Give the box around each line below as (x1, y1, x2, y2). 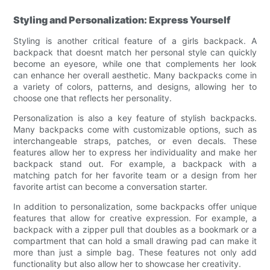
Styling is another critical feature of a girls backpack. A (13, 35, 257, 46)
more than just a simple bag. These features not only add (13, 246, 257, 257)
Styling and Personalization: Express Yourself (13, 13, 231, 26)
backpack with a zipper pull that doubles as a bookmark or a (13, 224, 257, 234)
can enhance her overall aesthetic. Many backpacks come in (13, 69, 257, 80)
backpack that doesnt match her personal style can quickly (13, 46, 257, 57)
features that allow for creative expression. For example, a (13, 212, 257, 223)
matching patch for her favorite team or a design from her (13, 169, 257, 180)
